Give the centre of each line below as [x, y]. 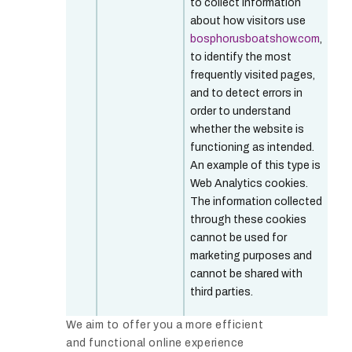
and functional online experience [155, 343]
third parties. [222, 292]
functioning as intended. [252, 148]
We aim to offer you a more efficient [165, 325]
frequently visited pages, [253, 75]
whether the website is [247, 130]
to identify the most [241, 57]
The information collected [256, 202]
